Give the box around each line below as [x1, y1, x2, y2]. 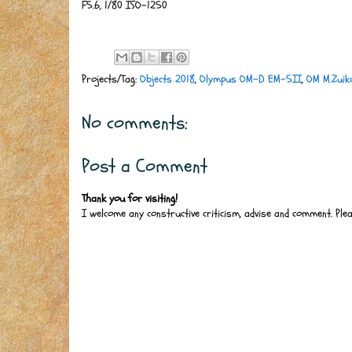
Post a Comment [82, 152, 207, 179]
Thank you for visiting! [82, 190, 178, 206]
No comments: [82, 109, 188, 136]
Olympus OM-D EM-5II [200, 71, 302, 86]
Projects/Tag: [82, 71, 140, 86]
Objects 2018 [140, 71, 195, 86]
